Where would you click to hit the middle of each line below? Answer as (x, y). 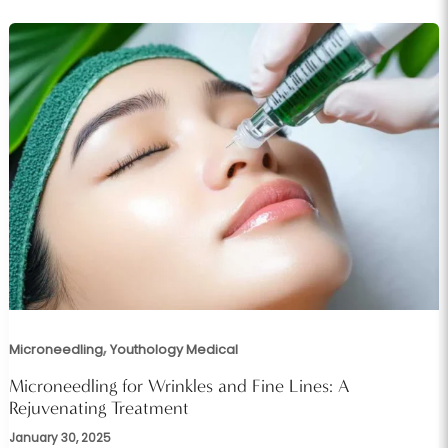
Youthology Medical (173, 349)
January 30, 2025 (59, 437)
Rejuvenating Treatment (98, 407)
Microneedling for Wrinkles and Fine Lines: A (179, 385)
